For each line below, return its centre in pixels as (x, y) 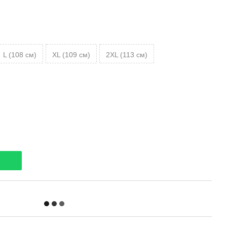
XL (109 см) (71, 55)
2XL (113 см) (127, 55)
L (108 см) (20, 55)
